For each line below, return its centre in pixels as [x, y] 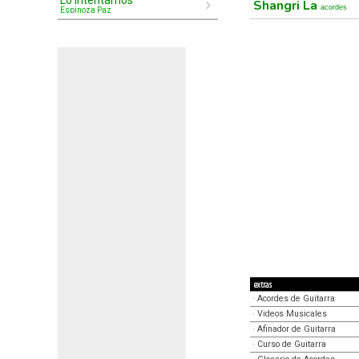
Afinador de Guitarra [296, 329]
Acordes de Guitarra [296, 298]
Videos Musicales [292, 314]
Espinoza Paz [86, 10]
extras [263, 285]
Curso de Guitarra [292, 344]
